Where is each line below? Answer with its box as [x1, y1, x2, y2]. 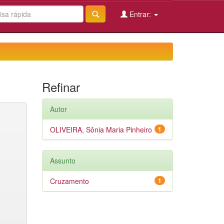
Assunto [49, 155, 75, 165]
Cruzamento [49, 176, 89, 186]
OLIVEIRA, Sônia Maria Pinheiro [49, 124, 152, 134]
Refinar [41, 78, 80, 95]
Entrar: [127, 9, 153, 19]
